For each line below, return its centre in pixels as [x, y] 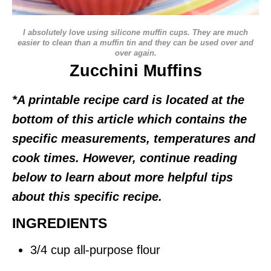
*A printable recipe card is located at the [128, 100]
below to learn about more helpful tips [122, 177]
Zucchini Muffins [135, 71]
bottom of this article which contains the [129, 119]
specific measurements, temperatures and [134, 139]
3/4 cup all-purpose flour [95, 250]
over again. [135, 53]
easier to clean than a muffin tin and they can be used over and [135, 43]
